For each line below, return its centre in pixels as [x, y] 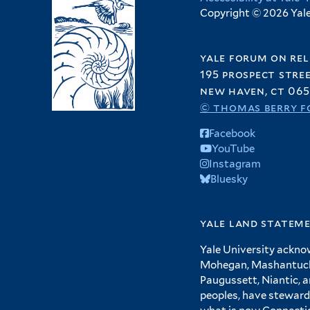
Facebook [232, 133]
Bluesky [229, 179]
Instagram [235, 164]
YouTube [233, 148]
